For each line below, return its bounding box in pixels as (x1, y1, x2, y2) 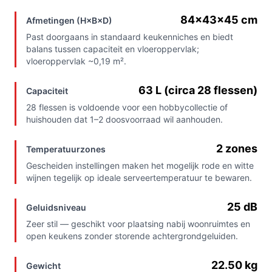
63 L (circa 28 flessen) (138, 84, 257, 97)
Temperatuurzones (26, 144, 106, 155)
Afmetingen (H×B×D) (26, 15, 112, 26)
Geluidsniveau (26, 202, 86, 213)
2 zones (216, 142, 257, 155)
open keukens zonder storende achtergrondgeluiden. (26, 231, 238, 242)
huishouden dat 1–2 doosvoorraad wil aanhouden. (26, 114, 223, 125)
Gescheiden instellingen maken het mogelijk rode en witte (26, 160, 254, 171)
